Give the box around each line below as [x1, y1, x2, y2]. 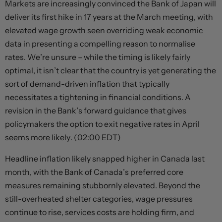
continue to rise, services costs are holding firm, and [5, 207, 194, 218]
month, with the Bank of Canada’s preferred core [5, 167, 183, 177]
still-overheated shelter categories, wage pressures [5, 194, 193, 204]
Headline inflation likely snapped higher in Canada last [5, 154, 205, 164]
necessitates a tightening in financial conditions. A [5, 92, 191, 103]
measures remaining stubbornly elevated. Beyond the [5, 180, 200, 191]
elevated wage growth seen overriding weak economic [5, 25, 203, 36]
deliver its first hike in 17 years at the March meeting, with [5, 12, 213, 22]
